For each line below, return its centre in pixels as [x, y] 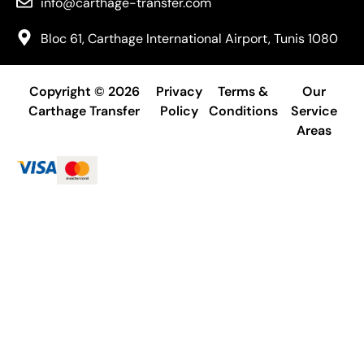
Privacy [180, 91]
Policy [180, 110]
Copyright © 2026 [84, 91]
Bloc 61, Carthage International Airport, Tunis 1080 [189, 38]
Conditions [243, 110]
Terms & [243, 91]
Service [314, 110]
